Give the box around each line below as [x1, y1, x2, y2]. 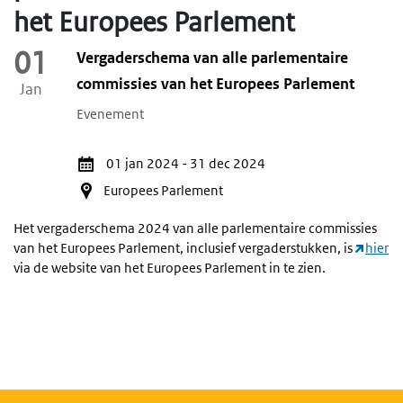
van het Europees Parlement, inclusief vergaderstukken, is [13, 239, 355, 257]
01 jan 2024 [106, 155, 179, 173]
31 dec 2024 [190, 155, 265, 173]
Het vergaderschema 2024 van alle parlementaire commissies [13, 219, 377, 237]
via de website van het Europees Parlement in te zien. [13, 259, 326, 277]
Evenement [76, 105, 144, 123]
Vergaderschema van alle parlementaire [76, 48, 348, 68]
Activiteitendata [13, 152, 107, 170]
